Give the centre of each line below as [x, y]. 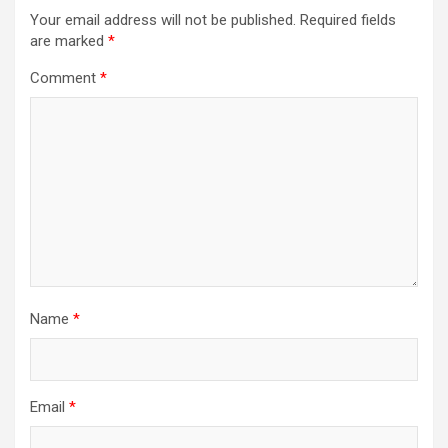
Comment [65, 77]
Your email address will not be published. [163, 19]
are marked [69, 40]
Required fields [348, 19]
